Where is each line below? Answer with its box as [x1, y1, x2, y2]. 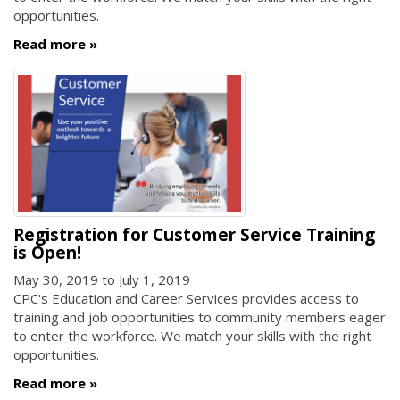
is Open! [13, 240, 81, 264]
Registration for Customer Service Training [13, 222, 375, 246]
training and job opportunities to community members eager [13, 308, 386, 327]
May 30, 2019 [13, 271, 98, 289]
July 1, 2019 [119, 271, 190, 289]
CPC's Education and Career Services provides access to [13, 289, 359, 308]
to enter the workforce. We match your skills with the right [13, 327, 371, 346]
